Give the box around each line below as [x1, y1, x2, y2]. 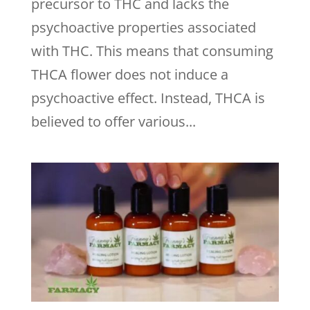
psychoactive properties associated [30, 17, 256, 37]
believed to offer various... [30, 111, 196, 131]
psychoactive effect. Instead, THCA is [30, 88, 265, 107]
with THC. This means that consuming [30, 41, 273, 60]
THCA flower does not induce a [30, 64, 228, 84]
